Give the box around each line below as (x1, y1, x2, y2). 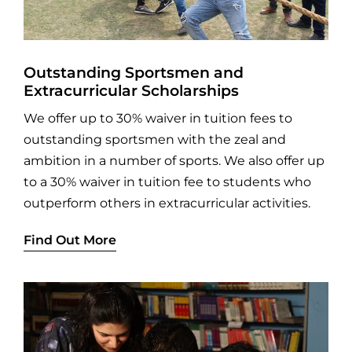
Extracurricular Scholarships (23, 80, 239, 100)
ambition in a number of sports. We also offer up (23, 152, 324, 168)
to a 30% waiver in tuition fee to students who (23, 174, 311, 189)
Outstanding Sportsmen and (23, 62, 244, 82)
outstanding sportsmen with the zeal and (23, 131, 286, 147)
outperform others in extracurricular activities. (23, 195, 310, 211)
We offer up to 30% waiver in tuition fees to (23, 110, 292, 126)
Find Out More (23, 232, 116, 247)
